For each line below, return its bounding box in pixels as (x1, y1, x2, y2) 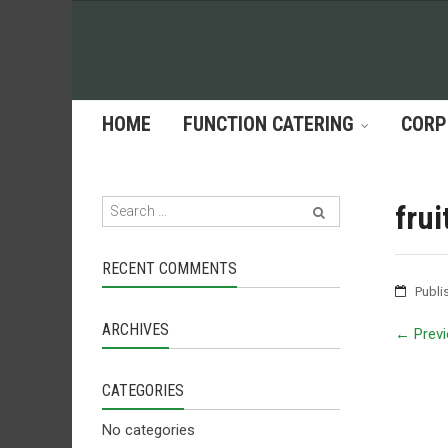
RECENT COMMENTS (102, 259, 237, 278)
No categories (102, 421, 195, 439)
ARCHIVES (102, 320, 169, 339)
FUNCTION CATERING (183, 112, 354, 136)
